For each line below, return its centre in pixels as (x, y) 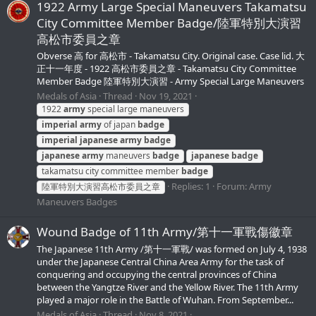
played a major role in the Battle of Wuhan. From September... (165, 299)
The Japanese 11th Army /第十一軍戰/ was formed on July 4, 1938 (172, 249)
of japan (120, 125)
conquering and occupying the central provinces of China (157, 274)
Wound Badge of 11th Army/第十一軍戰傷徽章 (165, 232)
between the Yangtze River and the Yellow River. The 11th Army (168, 287)
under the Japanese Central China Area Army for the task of (160, 261)
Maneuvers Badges (77, 202)
